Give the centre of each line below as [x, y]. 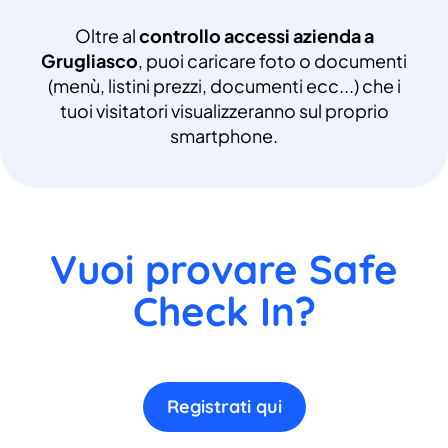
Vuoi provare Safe [224, 268]
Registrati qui [224, 406]
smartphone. [224, 135]
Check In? [224, 310]
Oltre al [106, 35]
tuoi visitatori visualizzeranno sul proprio [224, 110]
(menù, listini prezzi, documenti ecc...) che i [224, 85]
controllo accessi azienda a [256, 35]
